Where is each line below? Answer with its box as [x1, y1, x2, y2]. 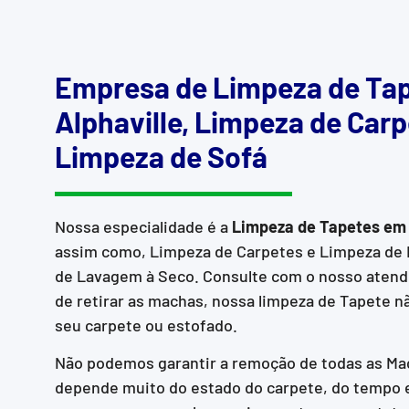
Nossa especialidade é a [55, 215, 232, 236]
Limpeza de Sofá [55, 139, 267, 174]
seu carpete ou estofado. [55, 314, 237, 335]
